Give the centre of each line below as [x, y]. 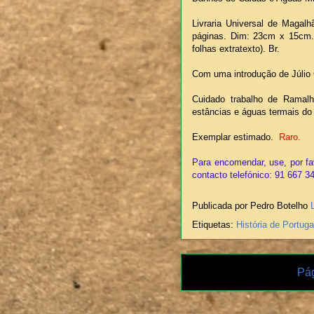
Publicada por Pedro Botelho [251, 206]
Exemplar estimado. [235, 137]
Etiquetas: [214, 225]
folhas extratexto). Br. [236, 49]
